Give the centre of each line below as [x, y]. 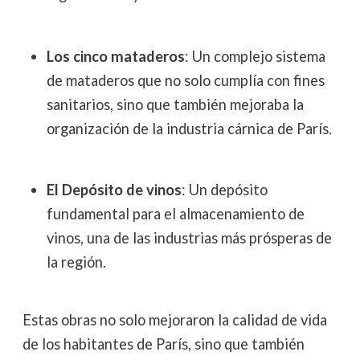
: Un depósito [224, 190]
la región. [76, 262]
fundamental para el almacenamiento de [175, 214]
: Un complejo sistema [255, 56]
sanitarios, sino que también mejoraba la [175, 104]
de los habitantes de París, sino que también [163, 344]
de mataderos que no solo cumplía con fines [185, 80]
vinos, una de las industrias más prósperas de [189, 238]
